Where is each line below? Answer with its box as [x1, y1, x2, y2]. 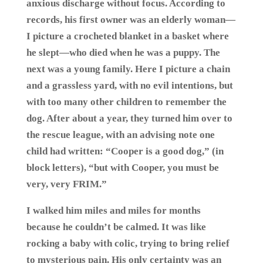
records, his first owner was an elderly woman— [26, 14, 235, 25]
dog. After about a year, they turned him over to [26, 113, 232, 124]
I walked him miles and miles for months [26, 205, 201, 216]
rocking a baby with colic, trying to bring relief [26, 238, 230, 249]
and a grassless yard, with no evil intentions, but [26, 80, 233, 91]
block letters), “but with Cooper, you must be [26, 162, 219, 173]
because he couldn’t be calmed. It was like [26, 221, 206, 232]
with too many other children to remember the [26, 96, 227, 107]
